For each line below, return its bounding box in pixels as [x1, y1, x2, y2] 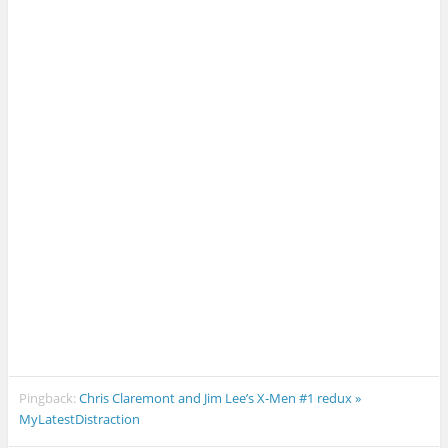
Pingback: [19, 388, 80, 407]
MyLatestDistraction [19, 409, 141, 428]
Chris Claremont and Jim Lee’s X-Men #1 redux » [79, 388, 362, 407]
